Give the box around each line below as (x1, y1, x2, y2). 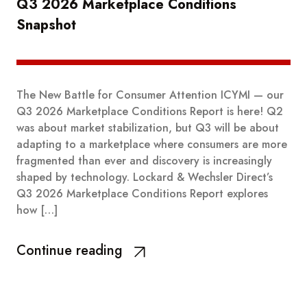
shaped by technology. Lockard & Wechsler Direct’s (16, 169, 273, 185)
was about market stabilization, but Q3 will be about (16, 119, 279, 136)
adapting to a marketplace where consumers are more (16, 136, 287, 152)
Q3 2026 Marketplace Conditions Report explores (16, 185, 268, 201)
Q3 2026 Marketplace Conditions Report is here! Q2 (16, 103, 283, 119)
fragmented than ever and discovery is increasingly (16, 152, 272, 169)
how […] (16, 201, 58, 218)
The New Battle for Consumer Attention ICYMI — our (16, 86, 284, 103)
